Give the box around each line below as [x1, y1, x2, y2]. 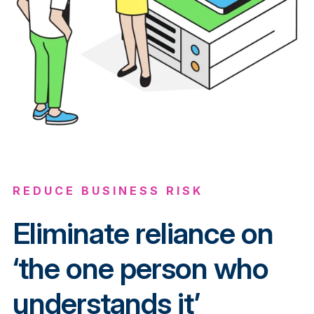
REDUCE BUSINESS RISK [12, 183, 203, 198]
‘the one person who [12, 250, 268, 286]
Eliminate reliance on [12, 214, 273, 251]
